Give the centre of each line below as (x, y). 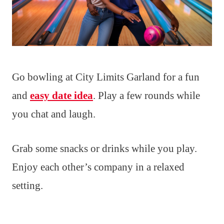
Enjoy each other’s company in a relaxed (98, 167)
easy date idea (61, 96)
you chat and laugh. (54, 114)
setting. (27, 186)
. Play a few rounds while (146, 96)
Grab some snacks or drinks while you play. (104, 149)
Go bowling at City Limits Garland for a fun (106, 77)
